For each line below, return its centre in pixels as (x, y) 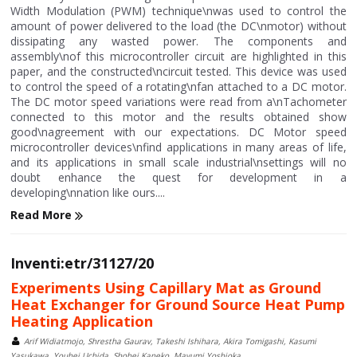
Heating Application (82, 322)
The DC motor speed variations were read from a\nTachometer (178, 102)
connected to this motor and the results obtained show (178, 117)
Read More (43, 215)
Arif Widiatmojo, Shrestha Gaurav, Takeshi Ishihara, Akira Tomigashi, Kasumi (171, 341)
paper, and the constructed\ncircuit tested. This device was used (178, 71)
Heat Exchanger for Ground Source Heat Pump (178, 305)
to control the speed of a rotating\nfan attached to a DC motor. (178, 86)
